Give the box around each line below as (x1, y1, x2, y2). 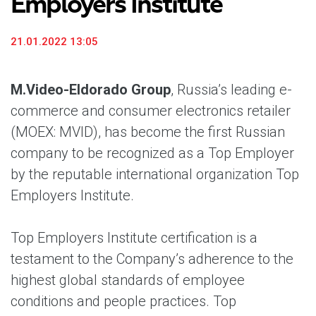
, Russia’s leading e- (171, 81, 292, 98)
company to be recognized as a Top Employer (11, 145, 294, 162)
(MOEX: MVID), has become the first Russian (11, 123, 285, 140)
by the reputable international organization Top (11, 166, 299, 183)
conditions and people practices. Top (11, 293, 236, 310)
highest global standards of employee (11, 272, 245, 288)
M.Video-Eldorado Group (11, 81, 171, 98)
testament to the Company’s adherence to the (11, 250, 293, 267)
